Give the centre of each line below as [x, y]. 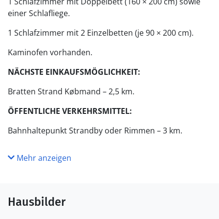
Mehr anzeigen [43, 158]
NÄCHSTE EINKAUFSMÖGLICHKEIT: [74, 72]
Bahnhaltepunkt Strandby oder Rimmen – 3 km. [95, 131]
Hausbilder [37, 202]
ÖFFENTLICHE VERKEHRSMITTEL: [70, 111]
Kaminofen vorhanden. [50, 52]
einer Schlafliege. [39, 13]
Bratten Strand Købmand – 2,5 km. [71, 91]
